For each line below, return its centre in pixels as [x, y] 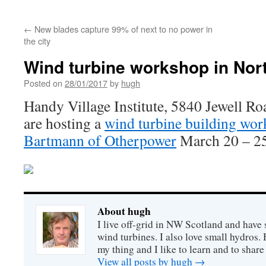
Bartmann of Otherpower [100, 140]
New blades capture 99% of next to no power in [122, 29]
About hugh [124, 211]
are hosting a [64, 123]
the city [37, 41]
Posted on [43, 83]
